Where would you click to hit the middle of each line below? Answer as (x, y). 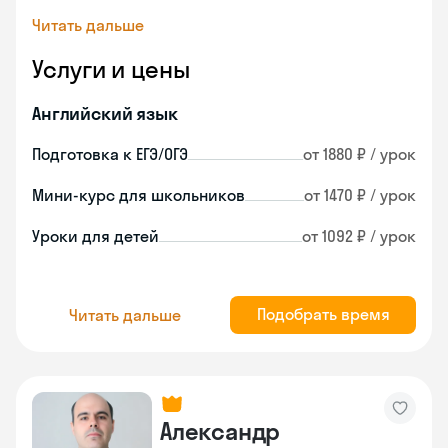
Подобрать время (323, 314)
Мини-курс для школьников (138, 195)
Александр (220, 431)
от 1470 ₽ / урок (360, 195)
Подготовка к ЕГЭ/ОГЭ (110, 154)
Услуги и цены (111, 69)
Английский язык (105, 113)
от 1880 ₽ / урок (359, 154)
